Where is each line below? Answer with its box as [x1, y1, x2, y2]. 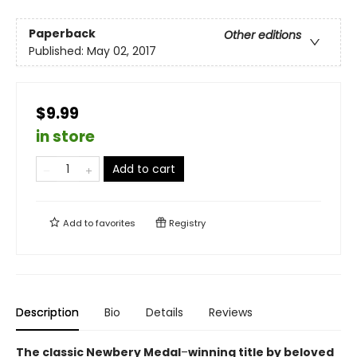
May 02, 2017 [87, 42, 156, 59]
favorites [96, 217, 135, 230]
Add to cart [112, 161, 175, 178]
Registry [167, 217, 206, 230]
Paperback [29, 25, 96, 41]
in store [36, 126, 95, 148]
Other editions [224, 26, 301, 43]
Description [16, 304, 79, 321]
